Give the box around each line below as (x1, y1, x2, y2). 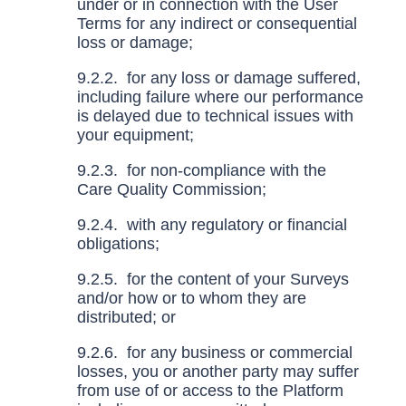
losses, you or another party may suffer (76, 362, 359, 381)
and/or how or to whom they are (76, 289, 306, 307)
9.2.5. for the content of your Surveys (76, 270, 349, 288)
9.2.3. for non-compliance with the (76, 161, 326, 179)
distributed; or (76, 308, 176, 326)
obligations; (76, 235, 164, 253)
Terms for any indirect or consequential (76, 14, 357, 33)
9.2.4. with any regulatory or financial (76, 216, 347, 234)
